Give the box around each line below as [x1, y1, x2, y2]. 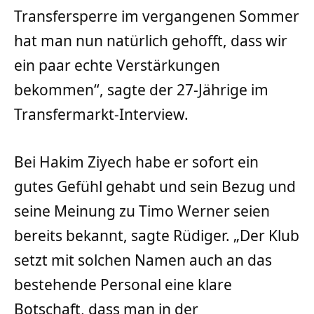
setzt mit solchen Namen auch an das [14, 250, 272, 270]
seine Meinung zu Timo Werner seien [14, 200, 270, 221]
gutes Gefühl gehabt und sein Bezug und [14, 176, 296, 196]
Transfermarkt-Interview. [14, 104, 189, 125]
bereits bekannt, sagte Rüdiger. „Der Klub [14, 225, 299, 245]
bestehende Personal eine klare [14, 274, 232, 294]
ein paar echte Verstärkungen [14, 55, 220, 76]
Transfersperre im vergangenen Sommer [14, 6, 299, 27]
